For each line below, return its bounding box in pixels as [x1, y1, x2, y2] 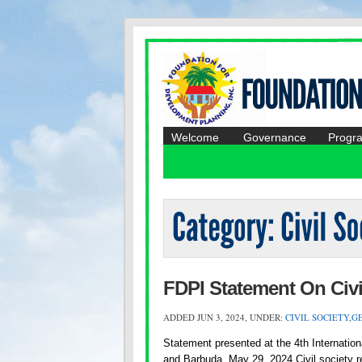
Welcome [171, 131, 219, 144]
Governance [243, 131, 306, 144]
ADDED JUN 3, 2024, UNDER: [163, 311, 285, 323]
